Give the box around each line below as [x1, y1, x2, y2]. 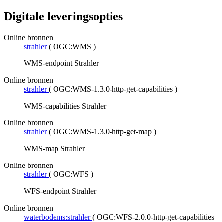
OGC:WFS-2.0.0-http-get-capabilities [97, 212, 214, 221]
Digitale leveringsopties [4, 9, 123, 23]
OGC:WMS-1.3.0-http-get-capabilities [53, 84, 173, 93]
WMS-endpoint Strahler [24, 58, 99, 67]
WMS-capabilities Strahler [24, 101, 106, 110]
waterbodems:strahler [24, 212, 90, 221]
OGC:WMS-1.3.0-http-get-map [53, 127, 152, 136]
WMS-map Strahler [24, 144, 85, 153]
